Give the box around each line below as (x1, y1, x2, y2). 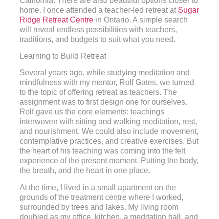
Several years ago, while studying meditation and (20, 68, 190, 77)
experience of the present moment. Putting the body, (20, 156, 198, 165)
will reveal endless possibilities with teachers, (20, 25, 177, 34)
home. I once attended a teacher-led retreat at (20, 5, 178, 14)
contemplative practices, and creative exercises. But (20, 137, 198, 146)
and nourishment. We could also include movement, (20, 127, 198, 136)
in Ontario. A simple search (93, 15, 188, 24)
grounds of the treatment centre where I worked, (20, 193, 183, 201)
